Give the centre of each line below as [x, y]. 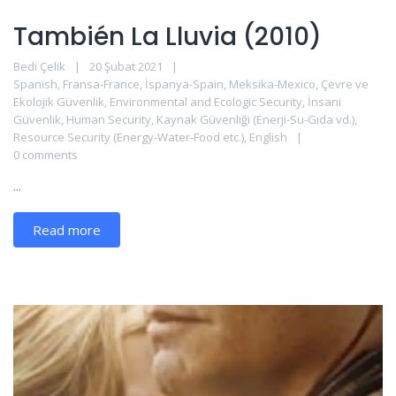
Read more [67, 230]
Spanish [35, 84]
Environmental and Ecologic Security [206, 102]
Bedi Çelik [39, 67]
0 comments [46, 155]
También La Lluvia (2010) [168, 37]
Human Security [109, 120]
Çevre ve [345, 84]
